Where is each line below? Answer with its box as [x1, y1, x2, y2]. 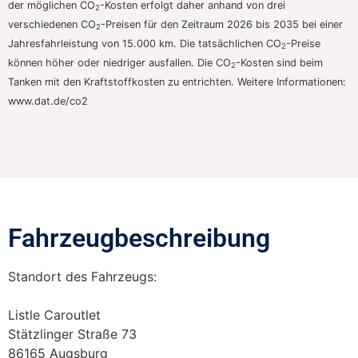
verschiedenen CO [8, 18, 96, 30]
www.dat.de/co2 [8, 94, 88, 107]
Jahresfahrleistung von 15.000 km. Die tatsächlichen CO [8, 37, 281, 50]
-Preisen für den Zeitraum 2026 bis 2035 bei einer [101, 18, 343, 30]
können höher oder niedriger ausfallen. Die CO [8, 56, 231, 69]
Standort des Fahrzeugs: [8, 268, 157, 284]
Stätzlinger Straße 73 [8, 325, 137, 342]
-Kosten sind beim [236, 56, 323, 69]
